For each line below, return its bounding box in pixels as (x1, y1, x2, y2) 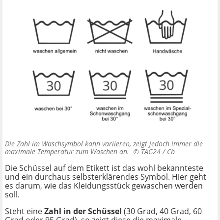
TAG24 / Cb (141, 146, 175, 156)
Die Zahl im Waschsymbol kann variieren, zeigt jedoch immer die (5, 138, 203, 148)
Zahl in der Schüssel (44, 205, 124, 217)
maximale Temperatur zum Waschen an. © (5, 146, 141, 156)
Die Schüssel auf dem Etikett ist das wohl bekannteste (5, 162, 203, 173)
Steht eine (5, 205, 44, 217)
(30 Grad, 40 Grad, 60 (124, 205, 202, 217)
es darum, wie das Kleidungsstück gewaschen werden (5, 180, 203, 191)
